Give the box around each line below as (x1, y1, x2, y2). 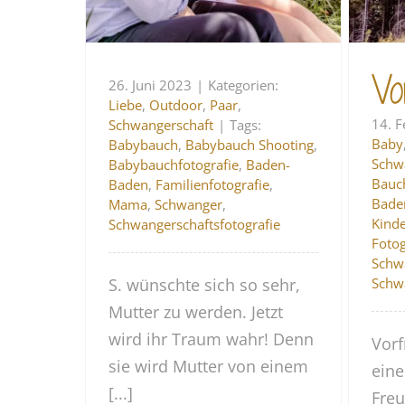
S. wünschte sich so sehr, (108, 273, 301, 296)
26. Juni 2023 (108, 75, 193, 94)
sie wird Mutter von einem (108, 354, 309, 377)
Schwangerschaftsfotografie (108, 214, 281, 233)
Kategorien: (208, 75, 279, 94)
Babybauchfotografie (108, 155, 240, 174)
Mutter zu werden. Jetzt (108, 300, 284, 323)
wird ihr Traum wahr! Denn (108, 327, 315, 350)
